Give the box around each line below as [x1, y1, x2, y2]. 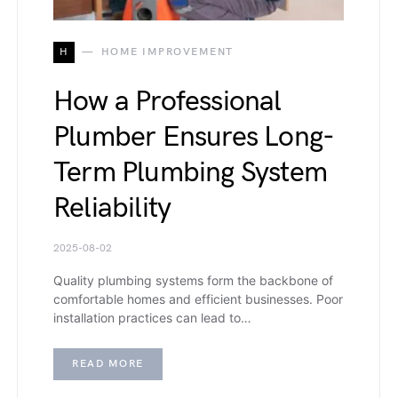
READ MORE [72, 356, 144, 370]
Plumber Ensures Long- [53, 119, 335, 155]
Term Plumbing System [53, 155, 327, 190]
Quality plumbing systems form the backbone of [53, 272, 333, 288]
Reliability [53, 190, 171, 226]
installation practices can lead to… [53, 309, 251, 325]
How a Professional [53, 84, 282, 119]
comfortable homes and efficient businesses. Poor [53, 291, 343, 306]
